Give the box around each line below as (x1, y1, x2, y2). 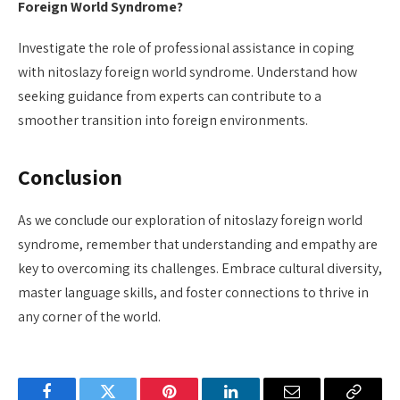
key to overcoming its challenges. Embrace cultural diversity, (18, 259, 382, 279)
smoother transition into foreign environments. (18, 111, 308, 130)
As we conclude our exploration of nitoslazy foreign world (18, 211, 362, 230)
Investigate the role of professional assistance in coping (18, 38, 354, 58)
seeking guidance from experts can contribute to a (18, 87, 321, 106)
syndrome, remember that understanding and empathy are (18, 235, 378, 254)
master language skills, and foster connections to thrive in (18, 283, 369, 303)
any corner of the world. (18, 307, 161, 327)
